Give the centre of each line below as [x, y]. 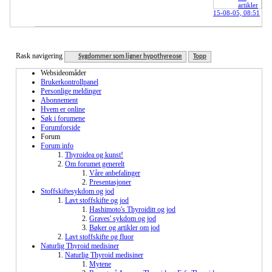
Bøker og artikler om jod [124, 228]
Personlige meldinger [71, 91]
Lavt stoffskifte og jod [97, 201]
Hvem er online [63, 110]
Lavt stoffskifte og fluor [99, 237]
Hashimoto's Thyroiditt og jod [132, 210]
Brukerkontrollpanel [70, 82]
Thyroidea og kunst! [94, 155]
